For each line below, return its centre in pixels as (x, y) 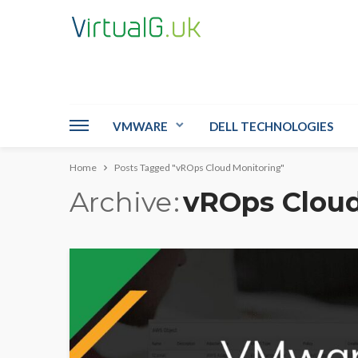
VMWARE (140, 126)
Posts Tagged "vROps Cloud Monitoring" (199, 167)
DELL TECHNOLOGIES (271, 126)
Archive (121, 202)
